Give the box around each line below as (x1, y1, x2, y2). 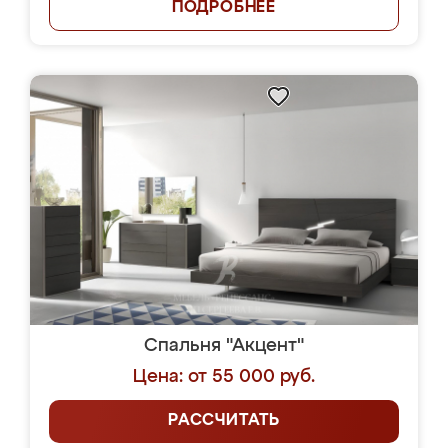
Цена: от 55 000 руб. (133, 368, 315, 386)
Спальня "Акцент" (144, 337, 304, 355)
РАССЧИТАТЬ (168, 413, 280, 429)
